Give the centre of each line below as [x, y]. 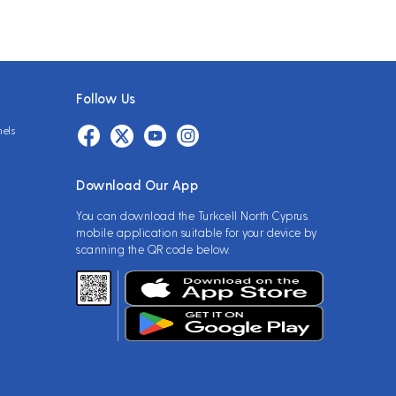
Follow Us [106, 98]
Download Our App [137, 185]
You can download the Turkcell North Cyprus [192, 215]
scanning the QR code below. [153, 249]
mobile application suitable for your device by [196, 232]
